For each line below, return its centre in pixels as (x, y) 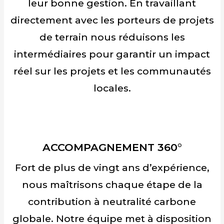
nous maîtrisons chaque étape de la (112, 185)
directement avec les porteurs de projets (112, 20)
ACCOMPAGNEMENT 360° (112, 147)
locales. (112, 88)
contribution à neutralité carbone (112, 202)
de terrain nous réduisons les (112, 37)
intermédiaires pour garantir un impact (112, 54)
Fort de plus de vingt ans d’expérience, (112, 168)
